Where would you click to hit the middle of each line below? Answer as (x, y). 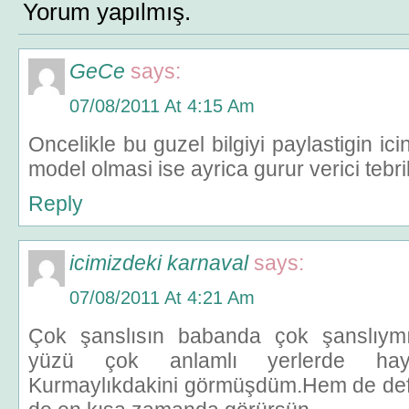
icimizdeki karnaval (159, 263)
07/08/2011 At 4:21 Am (162, 298)
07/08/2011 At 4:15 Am (162, 106)
